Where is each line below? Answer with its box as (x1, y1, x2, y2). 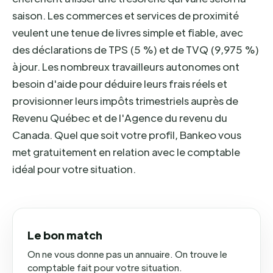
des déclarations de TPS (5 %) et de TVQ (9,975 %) (12, 43, 259, 56)
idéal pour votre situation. (12, 162, 136, 175)
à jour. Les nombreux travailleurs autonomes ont (12, 60, 239, 73)
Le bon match (27, 228, 102, 242)
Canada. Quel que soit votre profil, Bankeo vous (12, 128, 241, 141)
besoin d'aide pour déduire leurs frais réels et (12, 77, 227, 90)
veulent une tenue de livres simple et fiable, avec (12, 26, 243, 39)
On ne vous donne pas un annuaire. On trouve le (27, 248, 227, 260)
